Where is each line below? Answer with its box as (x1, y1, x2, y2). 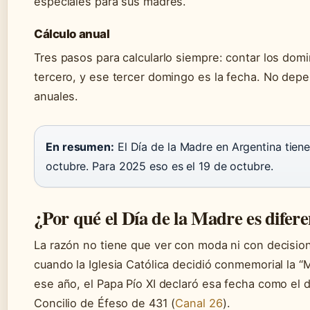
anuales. (34, 89, 79, 103)
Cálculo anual (34, 26, 110, 41)
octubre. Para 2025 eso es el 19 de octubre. (46, 158, 273, 173)
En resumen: (46, 139, 114, 154)
